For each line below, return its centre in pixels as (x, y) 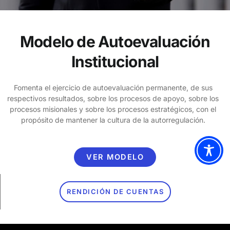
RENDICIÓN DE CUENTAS (115, 191)
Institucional (115, 62)
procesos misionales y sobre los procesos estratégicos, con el (113, 109)
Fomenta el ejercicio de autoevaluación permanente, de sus (113, 88)
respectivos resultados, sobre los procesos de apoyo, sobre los (113, 99)
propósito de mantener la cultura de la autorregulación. (113, 120)
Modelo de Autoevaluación (115, 42)
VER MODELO (115, 157)
